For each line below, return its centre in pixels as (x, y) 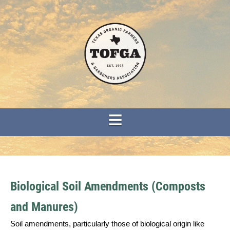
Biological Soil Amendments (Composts (108, 186)
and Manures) (44, 207)
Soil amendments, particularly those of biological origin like (107, 224)
